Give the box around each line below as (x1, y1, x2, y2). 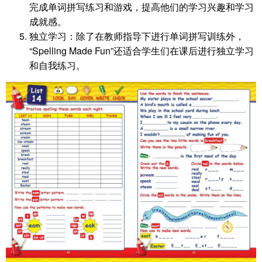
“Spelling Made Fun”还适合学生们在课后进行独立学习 (29, 44, 254, 58)
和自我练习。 (29, 58, 85, 73)
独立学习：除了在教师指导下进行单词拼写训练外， (29, 29, 244, 43)
